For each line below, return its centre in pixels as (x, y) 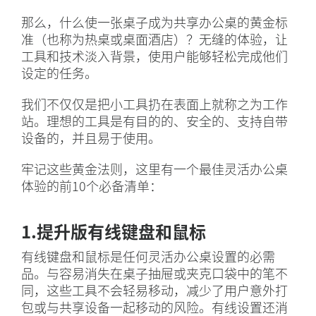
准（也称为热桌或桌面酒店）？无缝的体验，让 (154, 39)
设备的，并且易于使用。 (91, 138)
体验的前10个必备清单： (92, 186)
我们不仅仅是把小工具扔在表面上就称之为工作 (154, 104)
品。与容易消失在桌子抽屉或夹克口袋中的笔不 (154, 273)
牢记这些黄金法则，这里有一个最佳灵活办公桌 (154, 169)
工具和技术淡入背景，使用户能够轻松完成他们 (154, 56)
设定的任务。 (59, 73)
